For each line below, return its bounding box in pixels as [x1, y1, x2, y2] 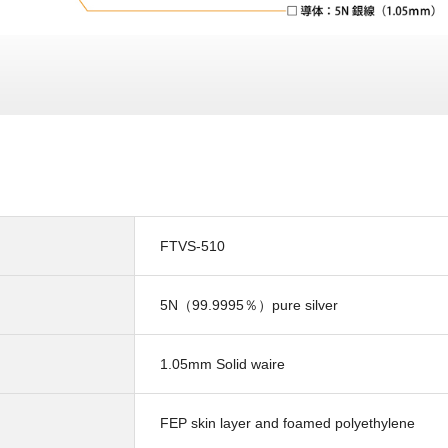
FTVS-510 [160, 237, 225, 254]
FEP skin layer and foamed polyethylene [160, 414, 415, 431]
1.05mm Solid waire [160, 355, 285, 372]
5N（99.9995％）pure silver [160, 296, 338, 313]
